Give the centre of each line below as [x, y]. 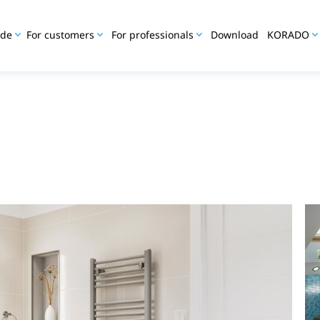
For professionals [152, 35]
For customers [60, 35]
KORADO [288, 35]
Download [234, 35]
